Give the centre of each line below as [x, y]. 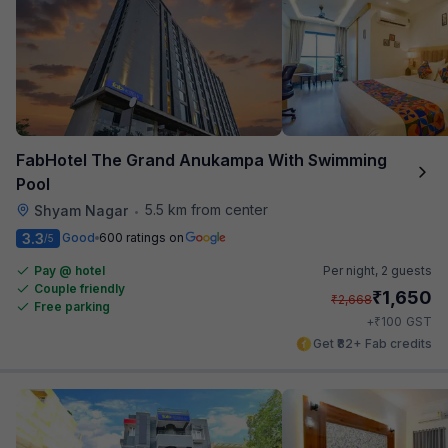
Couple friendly [79, 288]
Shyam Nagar [81, 210]
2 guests [406, 270]
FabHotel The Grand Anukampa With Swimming [201, 159]
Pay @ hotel [69, 270]
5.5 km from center [206, 209]
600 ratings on [141, 237]
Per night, [352, 270]
